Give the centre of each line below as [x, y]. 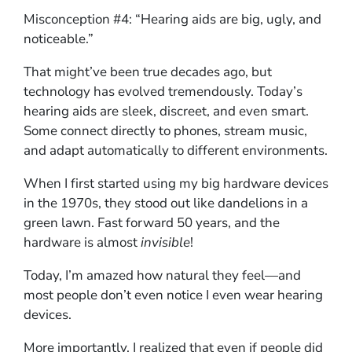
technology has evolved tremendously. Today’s [163, 91]
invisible [165, 242]
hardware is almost [82, 242]
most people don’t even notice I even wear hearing [173, 295]
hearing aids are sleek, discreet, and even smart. [166, 111]
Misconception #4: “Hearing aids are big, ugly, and [172, 19]
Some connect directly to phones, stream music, [165, 130]
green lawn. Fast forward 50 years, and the [152, 222]
